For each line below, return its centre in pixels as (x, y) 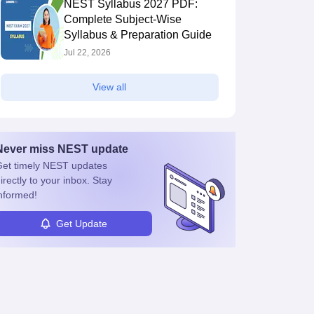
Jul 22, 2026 (87, 53)
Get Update (82, 223)
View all (109, 87)
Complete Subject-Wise (122, 20)
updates (88, 166)
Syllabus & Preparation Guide (137, 35)
